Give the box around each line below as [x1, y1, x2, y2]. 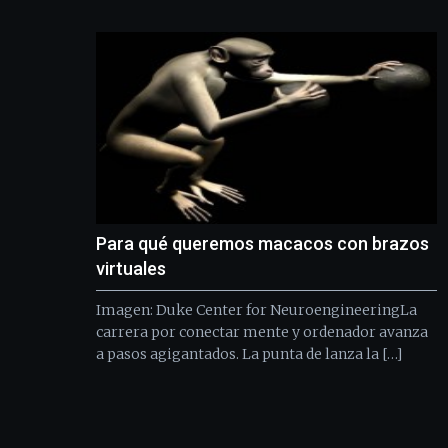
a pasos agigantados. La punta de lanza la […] [96, 344, 402, 363]
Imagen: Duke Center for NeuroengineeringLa [96, 300, 417, 319]
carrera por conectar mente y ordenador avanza [96, 322, 428, 341]
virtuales [96, 257, 166, 279]
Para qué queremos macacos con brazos [96, 232, 429, 254]
